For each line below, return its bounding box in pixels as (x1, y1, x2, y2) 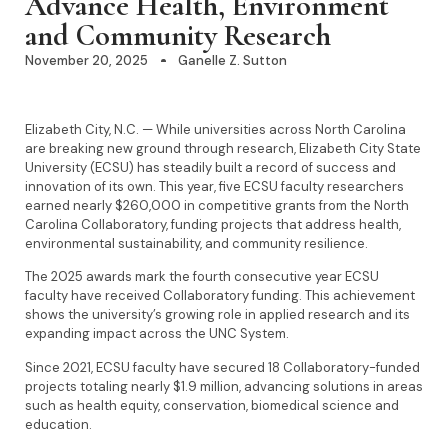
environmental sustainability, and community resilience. (25, 234, 377, 252)
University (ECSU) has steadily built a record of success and (25, 158, 396, 176)
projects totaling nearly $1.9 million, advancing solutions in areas (25, 377, 423, 395)
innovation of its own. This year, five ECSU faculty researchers (25, 177, 404, 195)
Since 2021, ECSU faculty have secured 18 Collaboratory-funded (25, 358, 420, 376)
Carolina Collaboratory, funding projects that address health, (25, 215, 401, 233)
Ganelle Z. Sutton (178, 51, 287, 69)
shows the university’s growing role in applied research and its (25, 306, 410, 324)
